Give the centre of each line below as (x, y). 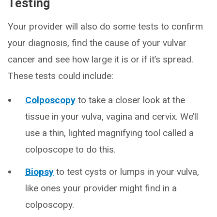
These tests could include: (61, 76)
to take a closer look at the (130, 100)
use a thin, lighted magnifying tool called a (109, 133)
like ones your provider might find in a (101, 188)
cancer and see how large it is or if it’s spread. (101, 59)
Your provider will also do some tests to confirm (105, 26)
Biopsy (39, 172)
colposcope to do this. (70, 149)
